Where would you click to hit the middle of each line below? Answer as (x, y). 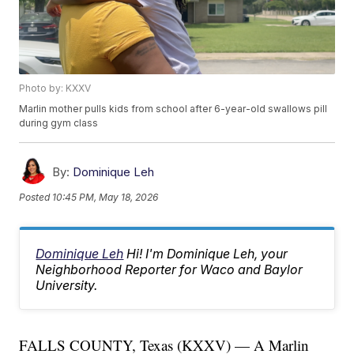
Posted (36, 197)
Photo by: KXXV (55, 88)
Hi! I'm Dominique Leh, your (207, 254)
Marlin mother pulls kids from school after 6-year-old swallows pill (173, 109)
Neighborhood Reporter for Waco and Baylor (169, 270)
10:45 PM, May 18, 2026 (105, 197)
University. (67, 286)
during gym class (59, 123)
